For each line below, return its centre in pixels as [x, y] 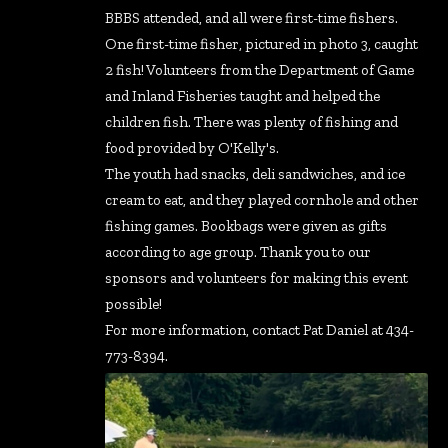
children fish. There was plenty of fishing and [251, 122]
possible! [133, 304]
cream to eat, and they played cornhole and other [262, 200]
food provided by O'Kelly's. [192, 148]
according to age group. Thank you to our [238, 252]
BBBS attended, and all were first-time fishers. [251, 18]
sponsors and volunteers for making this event [256, 278]
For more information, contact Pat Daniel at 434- [259, 330]
